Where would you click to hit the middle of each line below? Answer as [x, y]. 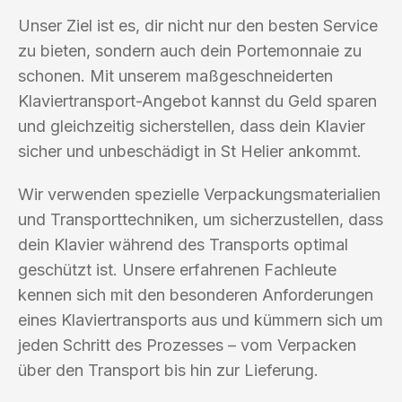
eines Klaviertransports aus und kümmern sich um [201, 319]
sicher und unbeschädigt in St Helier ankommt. [190, 151]
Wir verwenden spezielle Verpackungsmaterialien [199, 194]
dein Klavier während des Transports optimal [183, 244]
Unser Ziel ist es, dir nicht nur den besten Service [198, 25]
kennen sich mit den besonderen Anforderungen [196, 294]
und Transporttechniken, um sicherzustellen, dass [201, 219]
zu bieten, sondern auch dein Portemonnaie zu [190, 50]
